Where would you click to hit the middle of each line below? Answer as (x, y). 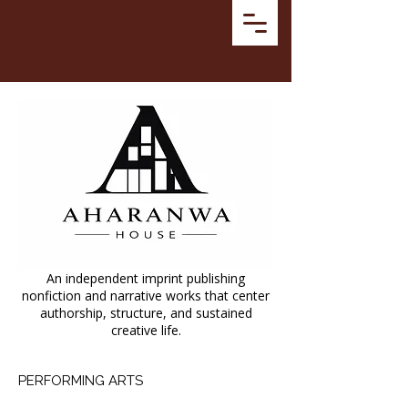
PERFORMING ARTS (81, 381)
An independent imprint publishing (146, 278)
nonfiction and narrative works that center (146, 296)
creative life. (146, 330)
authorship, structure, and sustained (146, 313)
